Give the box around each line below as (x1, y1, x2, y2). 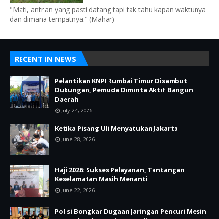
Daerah (55, 95, 79, 104)
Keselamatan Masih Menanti (55, 175, 148, 184)
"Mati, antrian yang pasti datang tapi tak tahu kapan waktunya (10, 5, 206, 15)
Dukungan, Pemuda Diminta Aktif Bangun (55, 86, 193, 95)
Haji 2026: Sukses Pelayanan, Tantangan (55, 165, 185, 175)
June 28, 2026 (61, 135, 95, 143)
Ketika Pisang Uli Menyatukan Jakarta (55, 124, 178, 133)
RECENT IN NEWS (15, 54, 76, 64)
